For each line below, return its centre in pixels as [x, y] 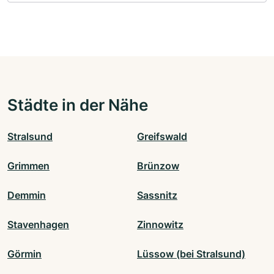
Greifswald [162, 137]
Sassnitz [157, 195]
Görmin [24, 254]
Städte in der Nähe [78, 105]
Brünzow [158, 166]
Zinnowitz [160, 225]
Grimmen [28, 166]
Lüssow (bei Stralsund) [191, 254]
